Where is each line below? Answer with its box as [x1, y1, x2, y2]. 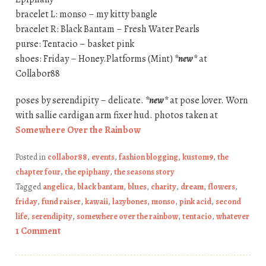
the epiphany [64, 166, 110, 178]
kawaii [84, 195, 108, 207]
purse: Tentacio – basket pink [15, 37, 134, 50]
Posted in [15, 151, 47, 163]
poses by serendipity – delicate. [15, 93, 145, 107]
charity [150, 180, 176, 192]
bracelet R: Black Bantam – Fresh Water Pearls [15, 22, 199, 36]
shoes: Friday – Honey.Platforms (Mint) [15, 52, 175, 65]
